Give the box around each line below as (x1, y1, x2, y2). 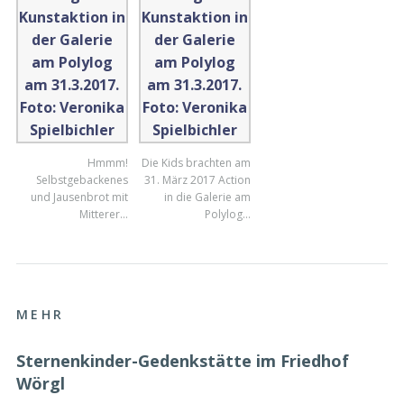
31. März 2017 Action (143, 171, 251, 188)
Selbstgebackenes (35, 171, 128, 188)
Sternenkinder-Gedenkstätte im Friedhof (16, 350, 349, 372)
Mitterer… (78, 206, 128, 222)
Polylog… (204, 206, 251, 222)
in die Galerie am (163, 188, 251, 205)
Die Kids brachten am (141, 154, 251, 170)
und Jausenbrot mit (30, 188, 128, 205)
